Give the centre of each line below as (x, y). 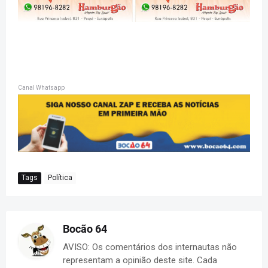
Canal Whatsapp (41, 87)
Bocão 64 (85, 229)
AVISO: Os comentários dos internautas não (150, 247)
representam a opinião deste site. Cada (140, 260)
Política (60, 178)
